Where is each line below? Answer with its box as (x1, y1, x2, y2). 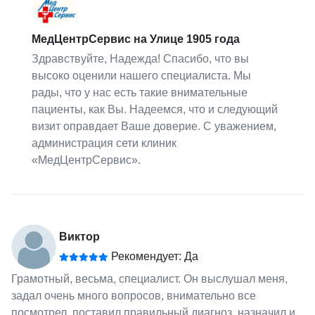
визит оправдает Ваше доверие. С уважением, (32, 120, 277, 133)
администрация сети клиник (32, 137, 177, 150)
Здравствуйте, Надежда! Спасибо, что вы (32, 53, 250, 65)
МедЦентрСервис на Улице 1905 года (32, 33, 240, 46)
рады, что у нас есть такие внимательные (32, 86, 248, 99)
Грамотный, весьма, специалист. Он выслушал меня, (11, 273, 288, 285)
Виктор (58, 231, 100, 243)
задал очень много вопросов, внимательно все (11, 290, 256, 302)
